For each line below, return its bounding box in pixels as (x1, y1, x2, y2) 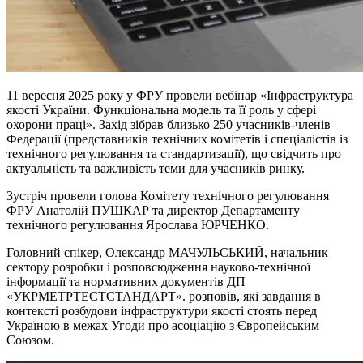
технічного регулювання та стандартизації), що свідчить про (6, 147, 341, 161)
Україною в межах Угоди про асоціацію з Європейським (6, 318, 319, 333)
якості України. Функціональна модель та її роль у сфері (6, 103, 316, 117)
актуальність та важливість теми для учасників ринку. (6, 161, 305, 176)
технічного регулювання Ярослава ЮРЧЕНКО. (6, 218, 269, 233)
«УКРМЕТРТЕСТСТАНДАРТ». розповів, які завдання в (6, 289, 321, 304)
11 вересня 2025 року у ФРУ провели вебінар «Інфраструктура (6, 88, 353, 103)
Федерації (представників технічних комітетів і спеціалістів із (6, 132, 348, 147)
